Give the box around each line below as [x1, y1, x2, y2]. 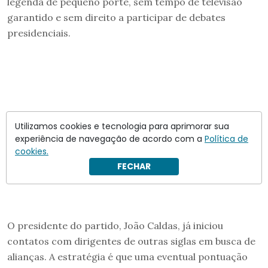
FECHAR [117, 160, 151, 172]
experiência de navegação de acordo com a [15, 133, 205, 145]
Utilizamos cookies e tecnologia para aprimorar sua [15, 120, 229, 132]
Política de [205, 133, 248, 145]
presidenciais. [7, 26, 71, 39]
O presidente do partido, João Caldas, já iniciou [7, 219, 223, 232]
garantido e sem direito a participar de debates [7, 11, 226, 23]
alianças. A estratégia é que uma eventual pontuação [7, 250, 248, 263]
